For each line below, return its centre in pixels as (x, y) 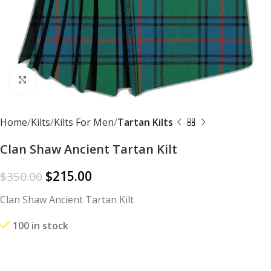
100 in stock (41, 225)
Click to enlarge (70, 80)
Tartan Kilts (145, 122)
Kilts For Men (84, 122)
